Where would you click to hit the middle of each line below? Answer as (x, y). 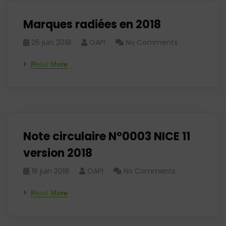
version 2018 (58, 153)
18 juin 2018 (50, 171)
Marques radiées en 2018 (92, 24)
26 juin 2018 (51, 42)
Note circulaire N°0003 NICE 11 (107, 136)
